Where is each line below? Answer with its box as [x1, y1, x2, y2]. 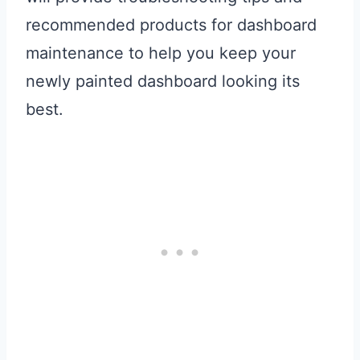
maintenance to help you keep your [26, 43, 296, 63]
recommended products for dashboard [26, 15, 317, 35]
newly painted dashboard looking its [26, 72, 300, 92]
